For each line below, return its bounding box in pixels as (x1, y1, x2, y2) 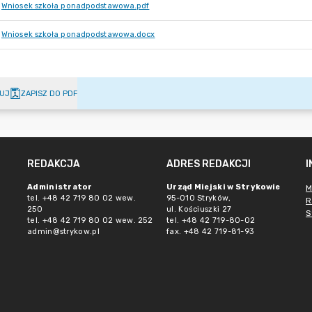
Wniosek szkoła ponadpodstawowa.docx (1, 30, 155, 39)
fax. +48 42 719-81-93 (166, 227, 254, 236)
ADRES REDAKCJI (166, 158, 251, 170)
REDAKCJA (27, 158, 80, 170)
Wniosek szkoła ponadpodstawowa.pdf (1, 1, 150, 10)
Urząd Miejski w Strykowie (166, 182, 281, 192)
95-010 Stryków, (166, 194, 231, 203)
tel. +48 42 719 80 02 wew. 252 (27, 216, 153, 225)
